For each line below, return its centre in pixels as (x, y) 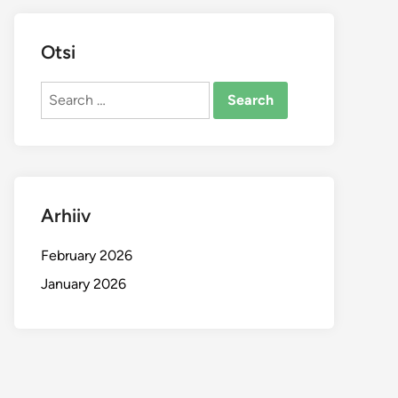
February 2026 (87, 255)
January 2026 (84, 284)
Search (62, 91)
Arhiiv (66, 215)
